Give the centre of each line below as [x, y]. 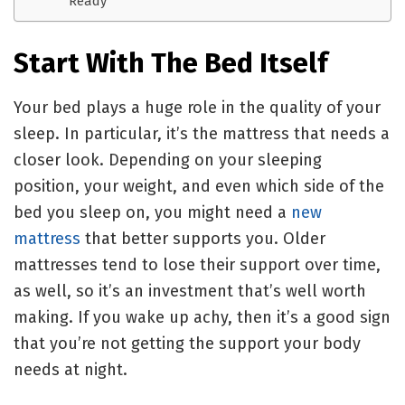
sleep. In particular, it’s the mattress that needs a [202, 134]
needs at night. [71, 370]
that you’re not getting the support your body [187, 344]
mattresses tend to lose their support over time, [197, 265]
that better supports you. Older [203, 239]
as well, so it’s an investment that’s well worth [190, 292]
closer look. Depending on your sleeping [168, 160]
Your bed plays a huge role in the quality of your [197, 108]
